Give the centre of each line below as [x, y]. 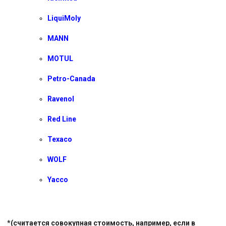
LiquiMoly [64, 18]
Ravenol [61, 99]
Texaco [60, 139]
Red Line [62, 119]
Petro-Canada [71, 78]
